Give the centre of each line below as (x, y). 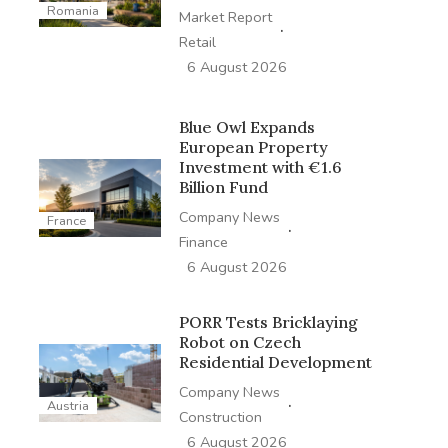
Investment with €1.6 (260, 166)
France (66, 220)
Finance (203, 241)
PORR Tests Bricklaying (268, 321)
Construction (220, 416)
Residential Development (275, 361)
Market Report (225, 16)
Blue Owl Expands (246, 126)
